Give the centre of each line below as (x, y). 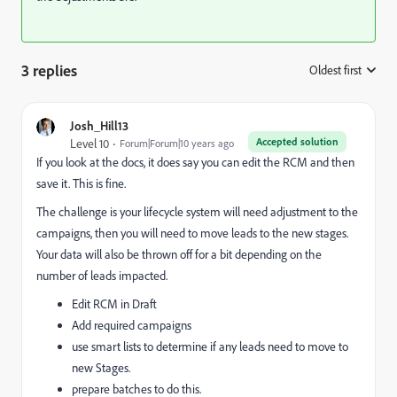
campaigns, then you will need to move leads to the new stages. (192, 233)
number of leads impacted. (102, 276)
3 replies (49, 70)
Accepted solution (297, 141)
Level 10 (90, 144)
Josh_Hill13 (99, 125)
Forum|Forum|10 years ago (177, 143)
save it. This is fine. (81, 183)
